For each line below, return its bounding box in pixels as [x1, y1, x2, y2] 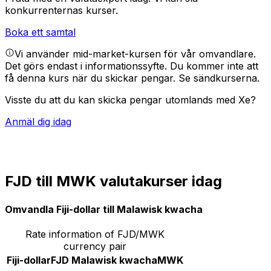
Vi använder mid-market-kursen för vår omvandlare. [15, 48, 256, 60]
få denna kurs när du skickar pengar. [5, 72, 178, 85]
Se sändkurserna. [178, 72, 260, 85]
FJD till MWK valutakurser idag [5, 172, 222, 191]
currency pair [64, 240, 126, 252]
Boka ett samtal [5, 26, 76, 39]
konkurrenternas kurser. [5, 4, 118, 17]
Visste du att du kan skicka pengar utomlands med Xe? [5, 94, 256, 106]
